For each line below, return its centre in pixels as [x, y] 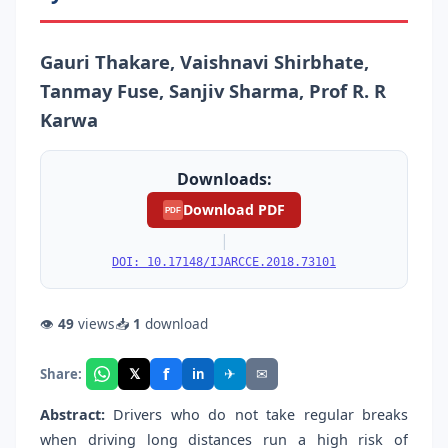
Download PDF [234, 209]
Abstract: [72, 415]
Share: [61, 373]
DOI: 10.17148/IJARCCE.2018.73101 [224, 262]
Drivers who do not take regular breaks [256, 415]
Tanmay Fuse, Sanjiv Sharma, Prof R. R [213, 90]
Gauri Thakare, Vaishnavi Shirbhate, [204, 61]
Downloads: [224, 178]
